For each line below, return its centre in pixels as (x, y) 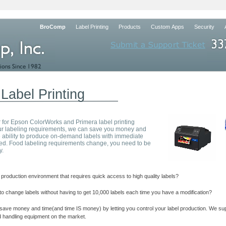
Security (204, 27)
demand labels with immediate (101, 136)
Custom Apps (167, 27)
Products (130, 27)
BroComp (53, 27)
